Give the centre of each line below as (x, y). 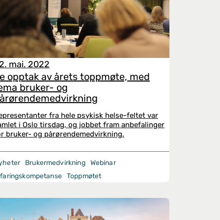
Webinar (103, 163)
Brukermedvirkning (55, 163)
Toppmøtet (84, 176)
